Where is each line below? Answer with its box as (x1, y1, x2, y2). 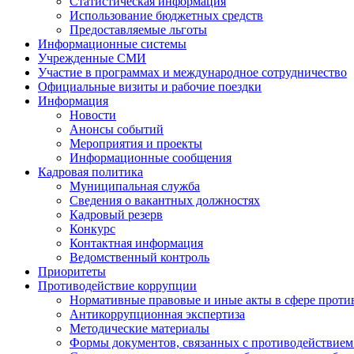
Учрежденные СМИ (38, 51, 146, 66)
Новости (70, 108, 116, 122)
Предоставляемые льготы (70, 23, 207, 37)
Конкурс (70, 222, 115, 236)
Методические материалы (70, 322, 209, 336)
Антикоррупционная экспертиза (70, 307, 245, 322)
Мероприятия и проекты (70, 137, 202, 151)
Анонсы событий (70, 122, 164, 137)
